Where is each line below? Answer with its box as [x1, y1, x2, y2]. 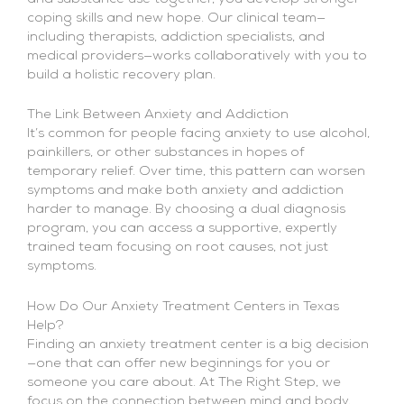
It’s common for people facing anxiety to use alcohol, [27, 127, 370, 142]
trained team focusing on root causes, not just [27, 241, 328, 255]
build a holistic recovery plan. [27, 69, 216, 83]
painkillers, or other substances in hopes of [27, 146, 304, 161]
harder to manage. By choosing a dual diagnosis [27, 203, 345, 217]
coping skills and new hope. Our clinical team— [27, 12, 326, 26]
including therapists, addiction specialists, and [27, 31, 325, 45]
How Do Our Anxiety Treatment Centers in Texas [27, 299, 339, 314]
